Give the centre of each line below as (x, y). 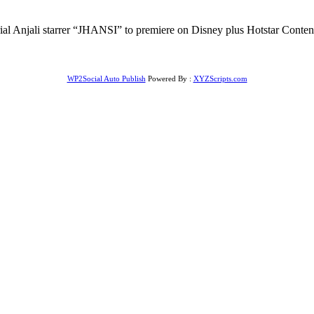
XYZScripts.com (220, 78)
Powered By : (169, 78)
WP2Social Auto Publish (106, 78)
